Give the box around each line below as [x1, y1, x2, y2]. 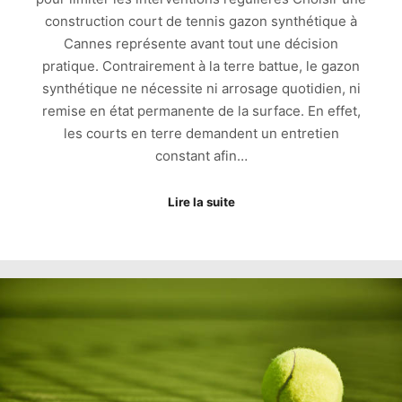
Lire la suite [167, 194, 235, 209]
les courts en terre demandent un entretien [63, 125, 339, 143]
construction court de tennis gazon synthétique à [45, 13, 357, 31]
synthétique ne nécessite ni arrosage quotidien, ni [41, 80, 361, 98]
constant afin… [154, 147, 248, 165]
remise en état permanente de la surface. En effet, [41, 102, 361, 120]
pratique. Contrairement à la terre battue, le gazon [42, 57, 360, 75]
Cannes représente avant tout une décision [64, 35, 338, 53]
